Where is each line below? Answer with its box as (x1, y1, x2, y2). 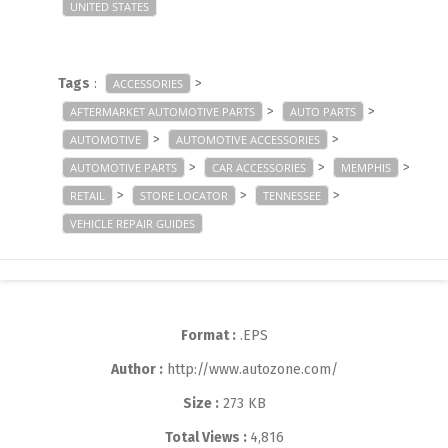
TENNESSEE (263, 187, 321, 203)
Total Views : (164, 428, 250, 446)
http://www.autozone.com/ (162, 360, 338, 378)
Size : (182, 394, 219, 412)
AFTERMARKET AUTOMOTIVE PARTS (70, 103, 255, 119)
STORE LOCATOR (140, 187, 228, 203)
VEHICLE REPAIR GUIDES (70, 215, 195, 231)
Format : (180, 326, 236, 344)
